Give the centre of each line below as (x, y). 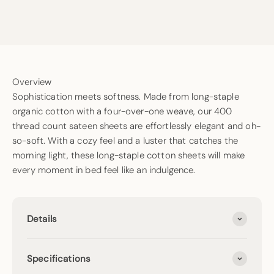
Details (42, 219)
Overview (32, 82)
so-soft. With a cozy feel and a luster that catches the (125, 141)
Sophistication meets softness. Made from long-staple (126, 97)
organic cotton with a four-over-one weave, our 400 (122, 112)
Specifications (59, 259)
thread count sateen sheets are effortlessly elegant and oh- (136, 126)
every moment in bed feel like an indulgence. (104, 170)
